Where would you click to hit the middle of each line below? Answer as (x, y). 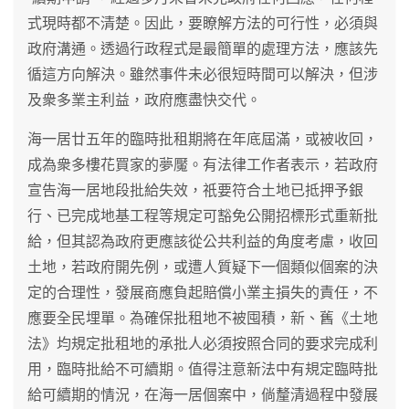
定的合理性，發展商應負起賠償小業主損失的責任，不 (203, 292)
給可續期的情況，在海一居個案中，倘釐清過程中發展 (203, 394)
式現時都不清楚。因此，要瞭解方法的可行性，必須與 (203, 23)
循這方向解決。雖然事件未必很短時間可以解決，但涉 (203, 74)
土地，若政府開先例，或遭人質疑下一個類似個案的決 (203, 267)
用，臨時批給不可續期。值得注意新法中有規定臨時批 (203, 369)
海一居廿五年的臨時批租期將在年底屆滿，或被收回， (203, 139)
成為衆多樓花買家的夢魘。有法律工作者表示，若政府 (203, 164)
